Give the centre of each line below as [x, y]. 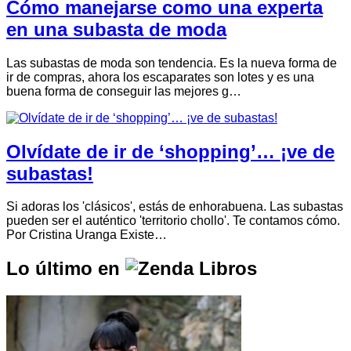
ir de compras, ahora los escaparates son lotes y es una [160, 77]
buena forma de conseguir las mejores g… [124, 91]
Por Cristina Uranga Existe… [87, 235]
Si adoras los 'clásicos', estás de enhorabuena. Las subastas [175, 207]
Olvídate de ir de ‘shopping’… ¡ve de [170, 151]
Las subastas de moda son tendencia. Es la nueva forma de [172, 63]
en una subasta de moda [116, 29]
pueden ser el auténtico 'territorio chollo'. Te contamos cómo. [173, 221]
